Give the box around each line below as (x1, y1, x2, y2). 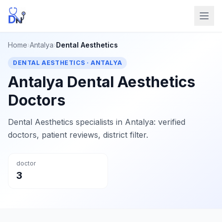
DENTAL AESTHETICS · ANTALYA (13, 59, 122, 66)
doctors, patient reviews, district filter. (8, 130, 148, 140)
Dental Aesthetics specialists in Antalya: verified (8, 117, 185, 127)
